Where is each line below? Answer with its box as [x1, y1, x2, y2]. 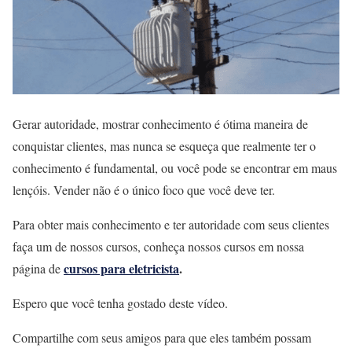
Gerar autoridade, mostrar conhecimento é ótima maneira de [13, 115, 308, 133]
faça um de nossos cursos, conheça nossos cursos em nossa [13, 238, 304, 255]
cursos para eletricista [64, 259, 179, 278]
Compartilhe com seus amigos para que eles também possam [13, 329, 311, 346]
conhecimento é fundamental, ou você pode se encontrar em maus [13, 159, 337, 177]
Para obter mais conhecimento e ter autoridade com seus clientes [13, 216, 329, 233]
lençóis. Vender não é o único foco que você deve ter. [13, 181, 275, 199]
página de [13, 260, 64, 277]
